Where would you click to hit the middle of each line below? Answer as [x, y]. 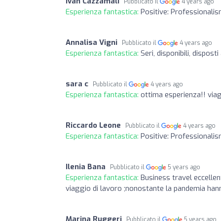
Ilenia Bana [86, 166]
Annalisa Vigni [92, 42]
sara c [77, 84]
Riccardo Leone [93, 125]
